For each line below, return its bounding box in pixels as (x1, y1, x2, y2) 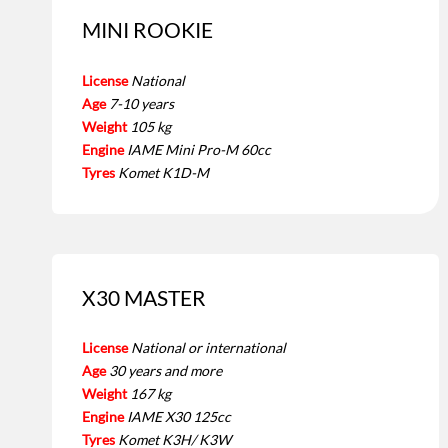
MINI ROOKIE (82, 16, 213, 42)
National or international (131, 339, 286, 357)
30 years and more (109, 362, 222, 380)
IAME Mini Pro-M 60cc (127, 140, 271, 158)
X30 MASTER (82, 284, 206, 310)
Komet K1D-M (118, 163, 209, 181)
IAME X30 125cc (127, 408, 231, 426)
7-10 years (109, 94, 174, 112)
